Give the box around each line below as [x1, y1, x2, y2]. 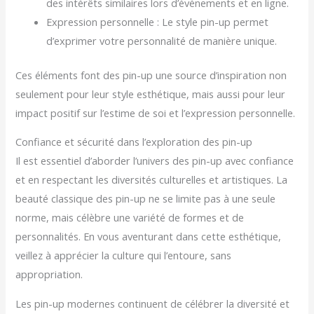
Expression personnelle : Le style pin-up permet [46, 14, 269, 29]
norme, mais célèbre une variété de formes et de [15, 210, 245, 225]
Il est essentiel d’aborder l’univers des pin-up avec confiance [15, 153, 294, 168]
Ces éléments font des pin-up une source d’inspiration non [15, 67, 287, 82]
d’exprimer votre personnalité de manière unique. [46, 33, 278, 48]
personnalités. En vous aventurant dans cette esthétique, [15, 229, 282, 244]
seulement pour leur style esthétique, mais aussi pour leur [15, 86, 286, 101]
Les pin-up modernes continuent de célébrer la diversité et [15, 296, 290, 310]
